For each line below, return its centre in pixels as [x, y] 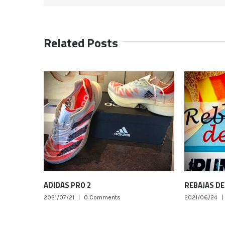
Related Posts [81, 43]
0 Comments [94, 198]
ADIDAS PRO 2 [60, 185]
